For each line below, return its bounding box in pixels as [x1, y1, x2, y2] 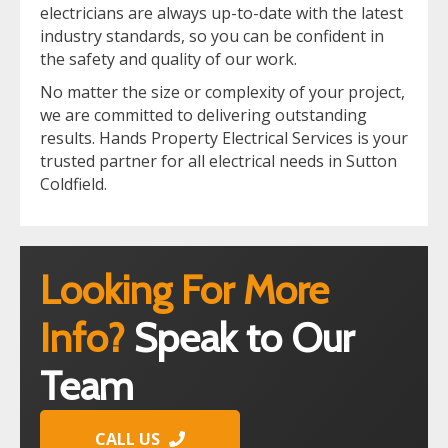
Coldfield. [40, 172, 107, 195]
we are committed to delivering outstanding [40, 103, 367, 126]
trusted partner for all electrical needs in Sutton [40, 149, 397, 172]
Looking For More [40, 264, 329, 314]
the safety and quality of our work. [40, 47, 297, 70]
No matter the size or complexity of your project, [40, 80, 405, 103]
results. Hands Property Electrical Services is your [40, 126, 408, 149]
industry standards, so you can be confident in [40, 24, 384, 47]
